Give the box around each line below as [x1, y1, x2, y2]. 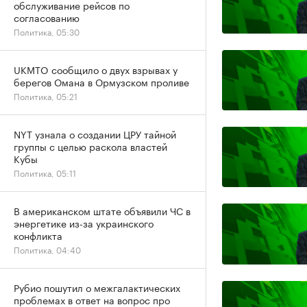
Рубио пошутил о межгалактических [14, 280, 180, 295]
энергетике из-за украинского [14, 215, 153, 230]
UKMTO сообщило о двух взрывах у [14, 62, 177, 77]
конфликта [14, 228, 62, 243]
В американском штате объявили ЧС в [14, 203, 191, 218]
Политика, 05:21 [14, 89, 77, 102]
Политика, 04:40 [14, 243, 81, 256]
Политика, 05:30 [14, 25, 79, 38]
